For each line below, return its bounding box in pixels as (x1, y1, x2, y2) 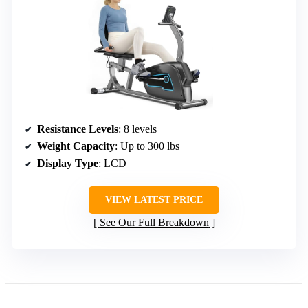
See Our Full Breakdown (99, 216, 209, 228)
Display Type (37, 157, 98, 169)
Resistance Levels (37, 122, 118, 135)
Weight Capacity (37, 140, 115, 152)
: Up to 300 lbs (115, 140, 179, 152)
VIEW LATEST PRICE (105, 194, 203, 205)
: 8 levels (118, 122, 157, 135)
